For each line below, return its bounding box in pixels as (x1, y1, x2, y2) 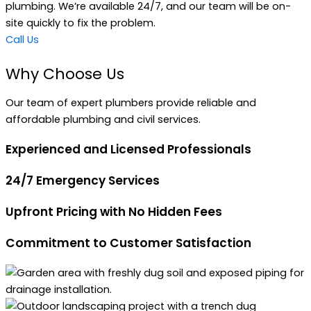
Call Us (6, 33, 39, 47)
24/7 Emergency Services (6, 172, 160, 190)
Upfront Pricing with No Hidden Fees (6, 203, 222, 221)
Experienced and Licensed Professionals (6, 140, 251, 158)
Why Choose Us (6, 63, 124, 85)
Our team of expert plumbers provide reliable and (6, 95, 256, 110)
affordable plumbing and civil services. (6, 112, 203, 126)
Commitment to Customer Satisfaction (6, 235, 251, 252)
